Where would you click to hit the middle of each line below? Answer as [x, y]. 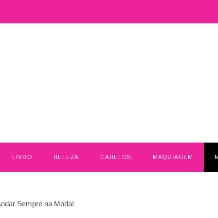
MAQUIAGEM [173, 157]
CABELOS [116, 157]
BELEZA [66, 157]
